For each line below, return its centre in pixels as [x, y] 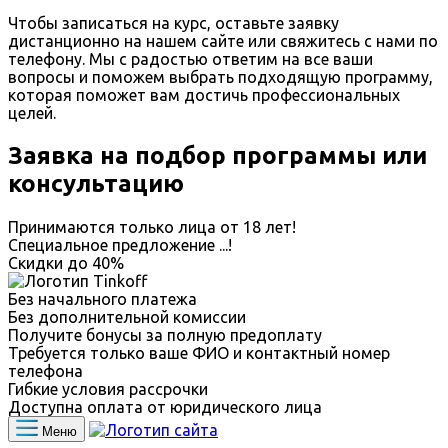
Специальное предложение [113, 244]
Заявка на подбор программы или [217, 155]
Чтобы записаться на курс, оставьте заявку [173, 22]
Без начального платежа [102, 298]
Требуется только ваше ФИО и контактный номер [199, 352]
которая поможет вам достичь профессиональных [204, 94]
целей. [32, 112]
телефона [45, 370]
